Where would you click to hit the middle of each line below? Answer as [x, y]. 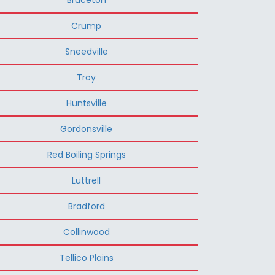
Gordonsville [87, 129]
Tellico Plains [86, 258]
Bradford [86, 206]
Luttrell [87, 180]
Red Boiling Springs [86, 154]
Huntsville [86, 103]
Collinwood [86, 232]
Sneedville [86, 51]
